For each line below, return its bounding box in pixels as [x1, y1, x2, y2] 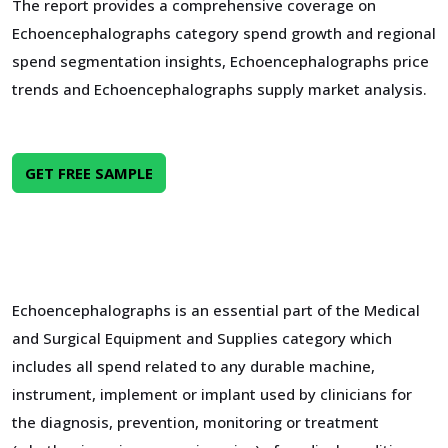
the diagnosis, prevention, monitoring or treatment [12, 412, 379, 432]
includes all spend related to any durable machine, [12, 356, 375, 376]
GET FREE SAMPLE [25, 163, 153, 183]
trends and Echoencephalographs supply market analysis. [12, 79, 427, 99]
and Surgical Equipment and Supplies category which [12, 328, 392, 348]
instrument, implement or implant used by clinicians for [12, 384, 412, 404]
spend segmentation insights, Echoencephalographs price [12, 51, 429, 71]
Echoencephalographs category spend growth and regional [12, 23, 436, 43]
